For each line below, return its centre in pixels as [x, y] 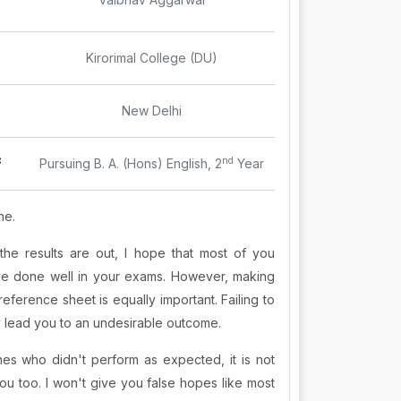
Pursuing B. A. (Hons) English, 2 [130, 163]
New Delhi [151, 111]
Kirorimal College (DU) [151, 58]
